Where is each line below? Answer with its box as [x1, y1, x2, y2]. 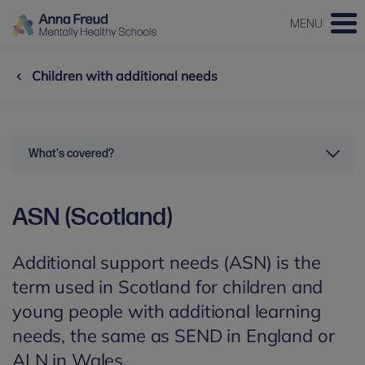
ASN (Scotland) [12, 203, 173, 232]
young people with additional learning [12, 300, 321, 323]
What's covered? [29, 147, 114, 161]
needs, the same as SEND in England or [12, 324, 335, 347]
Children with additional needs [32, 68, 218, 84]
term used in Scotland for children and [12, 275, 323, 298]
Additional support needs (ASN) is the [12, 251, 321, 274]
